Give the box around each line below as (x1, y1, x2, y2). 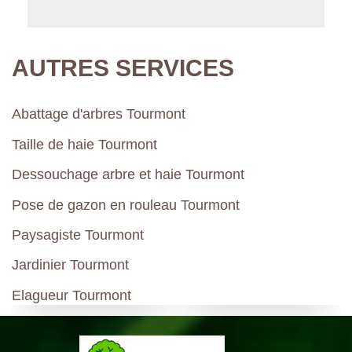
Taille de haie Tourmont (12, 136, 157, 152)
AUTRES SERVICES (12, 55, 234, 81)
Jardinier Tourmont (12, 257, 129, 273)
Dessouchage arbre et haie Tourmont (12, 167, 244, 183)
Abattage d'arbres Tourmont (12, 106, 185, 123)
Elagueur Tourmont (12, 287, 131, 303)
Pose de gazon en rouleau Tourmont (12, 196, 240, 213)
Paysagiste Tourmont (12, 226, 144, 243)
